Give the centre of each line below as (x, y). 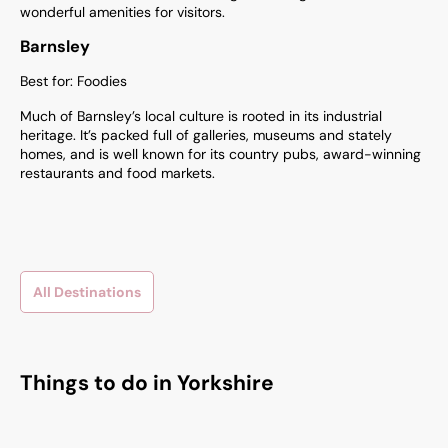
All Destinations (87, 292)
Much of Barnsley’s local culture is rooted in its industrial (201, 116)
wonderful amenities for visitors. (122, 12)
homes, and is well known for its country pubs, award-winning (220, 154)
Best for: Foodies (73, 81)
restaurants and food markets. (117, 173)
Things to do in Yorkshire (147, 383)
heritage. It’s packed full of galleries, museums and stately (206, 135)
